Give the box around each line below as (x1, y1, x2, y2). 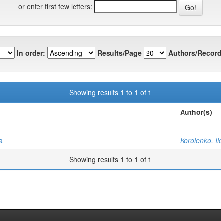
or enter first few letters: (18, 1, 92, 11)
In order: (17, 47, 45, 58)
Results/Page (97, 47, 142, 58)
